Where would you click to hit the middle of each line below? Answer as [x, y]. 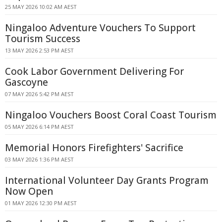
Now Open [29, 191]
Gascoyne [27, 82]
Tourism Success [43, 39]
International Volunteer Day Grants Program [107, 180]
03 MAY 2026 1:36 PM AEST [39, 159]
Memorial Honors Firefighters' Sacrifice [94, 148]
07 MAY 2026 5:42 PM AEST [39, 94]
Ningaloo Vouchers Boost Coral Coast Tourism [111, 115]
